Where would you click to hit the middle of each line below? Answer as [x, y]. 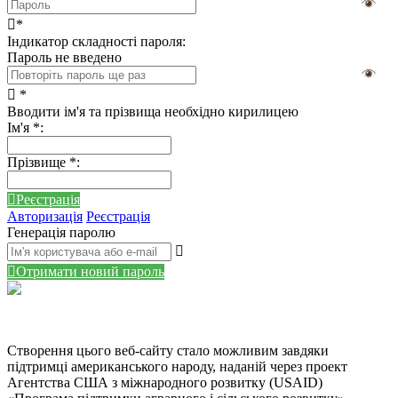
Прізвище [38, 162]
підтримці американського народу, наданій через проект [177, 366]
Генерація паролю [61, 232]
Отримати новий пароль [90, 271]
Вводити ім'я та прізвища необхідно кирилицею [153, 111]
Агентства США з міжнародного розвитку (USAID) [165, 382]
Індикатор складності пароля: [96, 41]
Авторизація [45, 216]
